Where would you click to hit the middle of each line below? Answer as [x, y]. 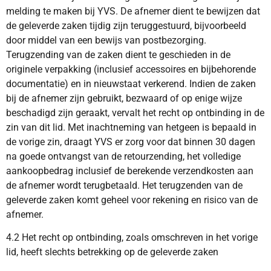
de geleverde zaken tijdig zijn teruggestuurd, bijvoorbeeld [126, 25]
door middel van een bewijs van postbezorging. [106, 40]
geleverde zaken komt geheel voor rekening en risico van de [132, 200]
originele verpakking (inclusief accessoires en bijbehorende [131, 69]
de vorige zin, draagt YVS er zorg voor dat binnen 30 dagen [131, 142]
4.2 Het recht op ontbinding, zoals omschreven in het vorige [132, 238]
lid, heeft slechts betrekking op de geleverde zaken [113, 252]
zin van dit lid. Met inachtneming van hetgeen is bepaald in [131, 127]
